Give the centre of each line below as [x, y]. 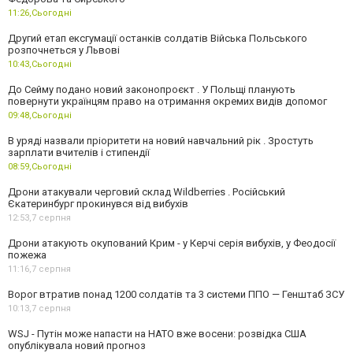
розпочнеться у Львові [64, 50]
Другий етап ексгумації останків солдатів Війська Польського [158, 39]
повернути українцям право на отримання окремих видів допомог [167, 102]
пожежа [27, 255]
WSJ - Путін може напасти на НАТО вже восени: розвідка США [157, 334]
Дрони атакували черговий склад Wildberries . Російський [147, 192]
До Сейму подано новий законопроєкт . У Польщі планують [152, 90]
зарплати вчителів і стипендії [79, 153]
